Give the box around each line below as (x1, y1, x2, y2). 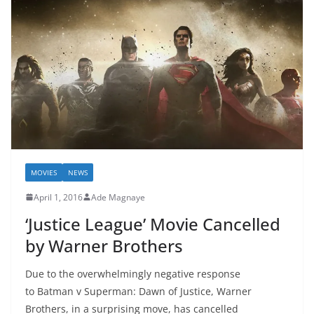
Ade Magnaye (91, 191, 145, 203)
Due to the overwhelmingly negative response (25, 266, 240, 280)
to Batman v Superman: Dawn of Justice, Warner (25, 284, 252, 298)
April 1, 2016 (34, 191, 83, 203)
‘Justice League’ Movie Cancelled (25, 212, 280, 235)
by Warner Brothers (25, 233, 183, 257)
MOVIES (31, 167, 57, 177)
